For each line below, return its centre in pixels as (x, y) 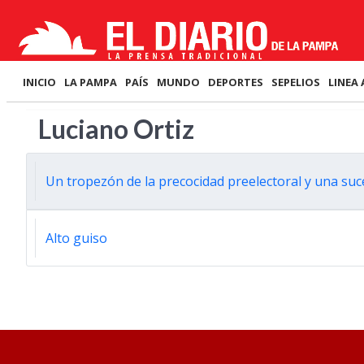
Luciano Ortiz (116, 129)
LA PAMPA (91, 82)
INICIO (39, 82)
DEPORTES (236, 82)
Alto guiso (76, 238)
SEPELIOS (296, 82)
